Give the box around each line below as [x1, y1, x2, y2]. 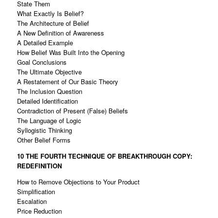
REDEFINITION [17, 161, 64, 171]
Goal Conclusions [17, 57, 67, 67]
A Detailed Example [17, 38, 73, 48]
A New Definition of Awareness [17, 28, 104, 38]
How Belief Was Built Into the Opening [17, 48, 125, 57]
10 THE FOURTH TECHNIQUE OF [17, 151, 118, 161]
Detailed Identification [17, 96, 78, 106]
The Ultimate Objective [17, 67, 82, 77]
